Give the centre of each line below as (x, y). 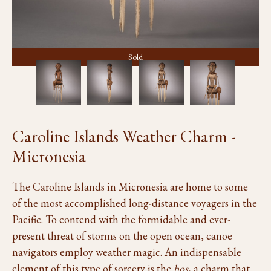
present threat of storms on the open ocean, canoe (122, 236)
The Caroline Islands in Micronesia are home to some (130, 187)
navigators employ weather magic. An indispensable (127, 252)
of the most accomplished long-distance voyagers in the (135, 203)
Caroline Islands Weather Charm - (124, 136)
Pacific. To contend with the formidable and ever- (121, 219)
